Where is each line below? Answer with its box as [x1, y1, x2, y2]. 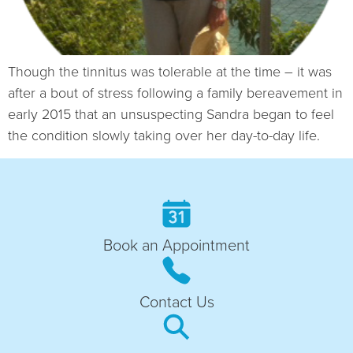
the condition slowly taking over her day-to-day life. [8, 125, 320, 147]
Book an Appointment [103, 232, 250, 257]
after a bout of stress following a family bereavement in [8, 83, 343, 104]
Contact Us [139, 289, 214, 314]
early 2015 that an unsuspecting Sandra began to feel [8, 104, 334, 125]
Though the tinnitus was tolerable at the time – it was [8, 61, 332, 83]
